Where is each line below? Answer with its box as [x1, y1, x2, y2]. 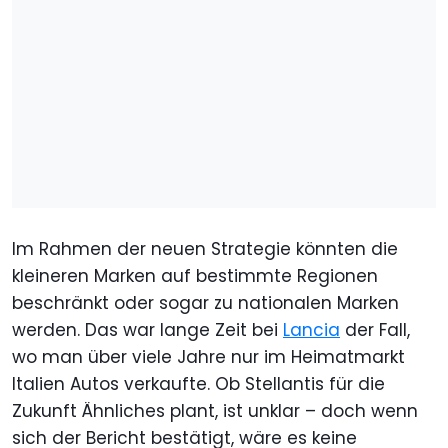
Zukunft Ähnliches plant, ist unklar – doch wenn [12, 398, 418, 423]
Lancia [283, 317, 340, 342]
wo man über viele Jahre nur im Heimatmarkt [12, 344, 405, 369]
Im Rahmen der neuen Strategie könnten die [12, 236, 398, 261]
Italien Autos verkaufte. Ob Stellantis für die [12, 371, 385, 396]
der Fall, [340, 317, 410, 342]
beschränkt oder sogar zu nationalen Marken [12, 290, 399, 315]
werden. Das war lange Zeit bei [12, 317, 283, 342]
